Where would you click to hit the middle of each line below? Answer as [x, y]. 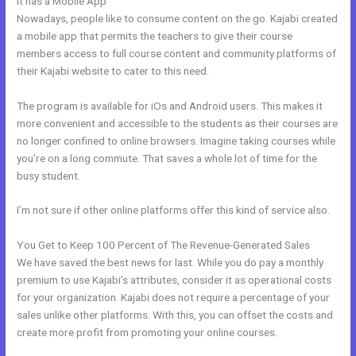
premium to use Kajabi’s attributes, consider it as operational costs [174, 280]
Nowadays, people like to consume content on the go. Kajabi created [178, 18]
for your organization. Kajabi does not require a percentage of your [174, 298]
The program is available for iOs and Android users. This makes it [170, 105]
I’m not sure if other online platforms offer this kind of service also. [174, 210]
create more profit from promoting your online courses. [147, 333]
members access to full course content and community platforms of [177, 53]
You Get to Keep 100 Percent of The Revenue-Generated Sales [164, 245]
